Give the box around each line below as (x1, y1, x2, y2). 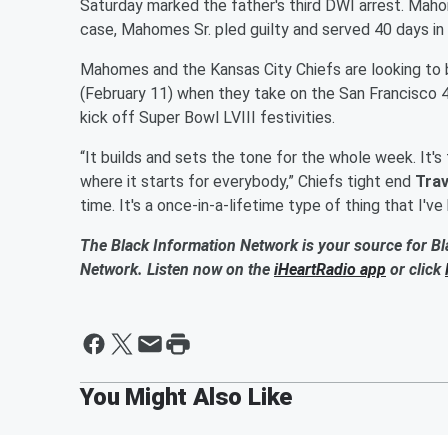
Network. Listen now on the (80, 259, 274, 279)
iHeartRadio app (274, 259, 386, 279)
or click (386, 259, 445, 279)
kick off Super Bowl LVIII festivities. (80, 107, 335, 127)
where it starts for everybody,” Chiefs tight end (80, 171, 415, 191)
